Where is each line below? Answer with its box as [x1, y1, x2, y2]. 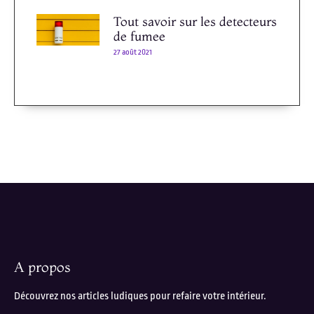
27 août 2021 [114, 48, 152, 57]
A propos [14, 258, 71, 276]
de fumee [114, 28, 165, 45]
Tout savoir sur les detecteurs [114, 13, 277, 30]
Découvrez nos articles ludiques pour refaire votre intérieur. [14, 290, 266, 303]
